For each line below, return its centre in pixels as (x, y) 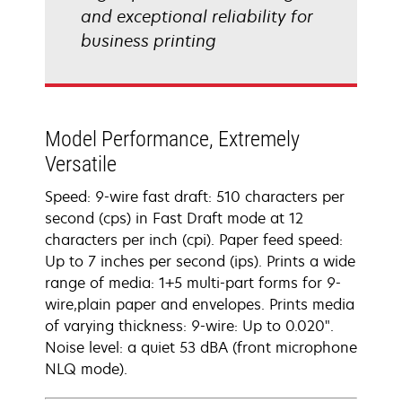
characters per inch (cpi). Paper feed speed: (194, 240)
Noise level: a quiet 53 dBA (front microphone (201, 347)
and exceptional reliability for (197, 16)
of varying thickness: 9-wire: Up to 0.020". (189, 326)
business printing (149, 40)
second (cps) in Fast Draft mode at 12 (174, 218)
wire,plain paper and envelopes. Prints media (200, 304)
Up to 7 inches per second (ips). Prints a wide (200, 261)
